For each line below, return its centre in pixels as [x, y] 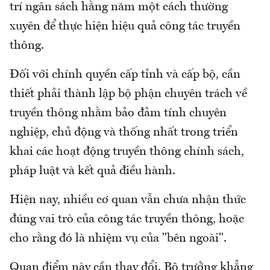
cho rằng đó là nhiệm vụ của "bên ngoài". [120, 238]
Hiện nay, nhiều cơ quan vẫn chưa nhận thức [128, 200]
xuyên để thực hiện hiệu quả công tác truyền [125, 26]
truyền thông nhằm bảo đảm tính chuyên [118, 113]
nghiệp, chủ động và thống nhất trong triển [124, 132]
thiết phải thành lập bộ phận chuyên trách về [128, 94]
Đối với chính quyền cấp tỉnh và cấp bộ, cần [125, 74]
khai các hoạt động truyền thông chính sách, [127, 152]
